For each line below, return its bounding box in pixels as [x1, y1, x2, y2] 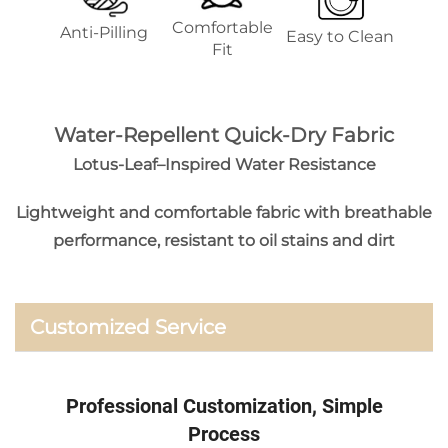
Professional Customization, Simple [65, 393, 383, 418]
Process [188, 421, 260, 446]
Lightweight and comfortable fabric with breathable [16, 202, 432, 222]
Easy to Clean [286, 26, 395, 46]
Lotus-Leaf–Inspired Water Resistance [72, 154, 376, 174]
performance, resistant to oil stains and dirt [53, 230, 395, 250]
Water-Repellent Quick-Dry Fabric [54, 122, 394, 147]
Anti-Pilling [60, 22, 149, 42]
